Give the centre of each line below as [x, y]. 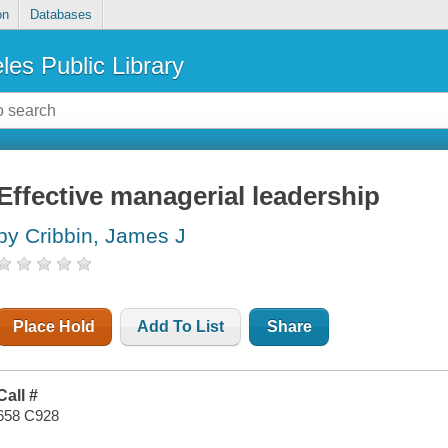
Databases [60, 15]
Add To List [181, 327]
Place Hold [54, 327]
